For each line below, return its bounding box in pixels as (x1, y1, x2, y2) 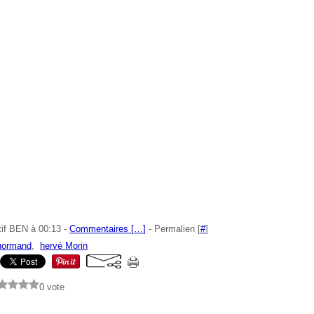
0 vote (39, 282, 64, 292)
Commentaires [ (69, 224, 134, 234)
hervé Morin (40, 240, 88, 251)
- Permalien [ (146, 224, 200, 234)
